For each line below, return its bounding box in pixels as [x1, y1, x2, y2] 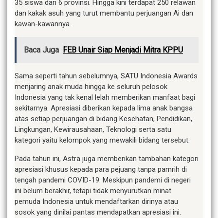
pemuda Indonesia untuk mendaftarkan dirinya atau [15, 197, 178, 206]
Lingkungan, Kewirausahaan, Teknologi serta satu [15, 125, 171, 134]
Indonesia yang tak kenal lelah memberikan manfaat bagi [15, 93, 195, 102]
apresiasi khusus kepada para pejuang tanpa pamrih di [15, 165, 187, 174]
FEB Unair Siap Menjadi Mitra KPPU [63, 45, 183, 55]
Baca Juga [24, 45, 59, 55]
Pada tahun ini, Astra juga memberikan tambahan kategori [15, 154, 199, 163]
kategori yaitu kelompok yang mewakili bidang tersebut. [15, 136, 190, 145]
